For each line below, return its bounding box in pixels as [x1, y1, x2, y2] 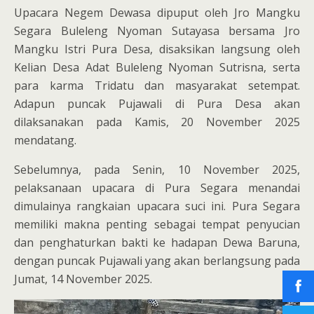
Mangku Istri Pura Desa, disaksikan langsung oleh [14, 41, 300, 57]
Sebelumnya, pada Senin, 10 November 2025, [14, 161, 300, 177]
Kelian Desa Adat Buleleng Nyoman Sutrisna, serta [14, 59, 300, 75]
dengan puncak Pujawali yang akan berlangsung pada [14, 252, 300, 268]
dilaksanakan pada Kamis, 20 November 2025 [14, 114, 300, 130]
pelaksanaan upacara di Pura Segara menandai [14, 179, 300, 196]
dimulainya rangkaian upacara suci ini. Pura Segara [14, 198, 300, 214]
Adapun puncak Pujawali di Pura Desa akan [14, 95, 300, 111]
